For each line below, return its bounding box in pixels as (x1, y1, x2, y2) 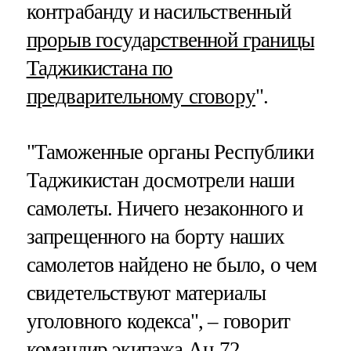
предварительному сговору (26, 84, 256, 108)
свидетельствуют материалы (26, 280, 266, 305)
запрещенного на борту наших (26, 224, 285, 248)
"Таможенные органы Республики (26, 139, 313, 164)
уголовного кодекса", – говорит (26, 309, 291, 333)
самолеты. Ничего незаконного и (26, 196, 303, 220)
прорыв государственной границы (26, 27, 315, 52)
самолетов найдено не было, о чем (26, 252, 317, 277)
